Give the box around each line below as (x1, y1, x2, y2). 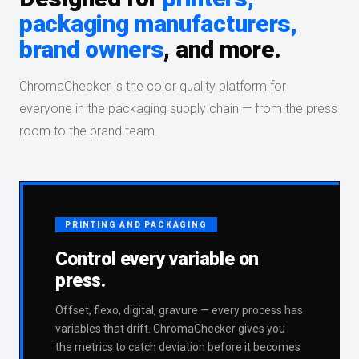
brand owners (19, 35, 164, 64)
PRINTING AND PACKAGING (65, 220, 208, 230)
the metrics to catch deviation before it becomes (55, 341, 301, 354)
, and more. (163, 35, 282, 64)
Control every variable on (55, 248, 260, 271)
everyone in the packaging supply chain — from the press (19, 101, 337, 117)
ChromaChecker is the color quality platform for (19, 79, 286, 95)
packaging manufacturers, (19, 10, 297, 38)
